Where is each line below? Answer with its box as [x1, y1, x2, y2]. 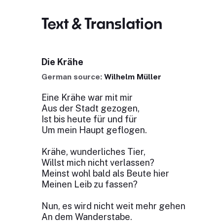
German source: [41, 72, 104, 81]
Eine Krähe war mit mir [41, 92, 135, 103]
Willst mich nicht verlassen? [41, 157, 156, 168]
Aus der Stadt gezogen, [41, 103, 140, 113]
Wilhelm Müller [104, 72, 161, 81]
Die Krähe [41, 57, 83, 67]
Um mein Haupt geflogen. [41, 125, 147, 135]
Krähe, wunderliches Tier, [41, 147, 147, 157]
